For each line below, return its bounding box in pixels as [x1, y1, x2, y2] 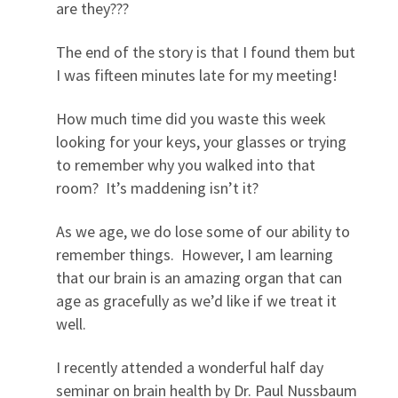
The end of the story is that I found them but [55, 42, 355, 62]
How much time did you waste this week [55, 108, 326, 129]
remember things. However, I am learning [55, 244, 333, 265]
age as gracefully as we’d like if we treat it [55, 291, 337, 311]
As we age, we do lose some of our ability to [55, 221, 350, 242]
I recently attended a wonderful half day [55, 357, 323, 378]
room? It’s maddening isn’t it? [55, 178, 259, 198]
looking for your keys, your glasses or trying [55, 131, 346, 152]
